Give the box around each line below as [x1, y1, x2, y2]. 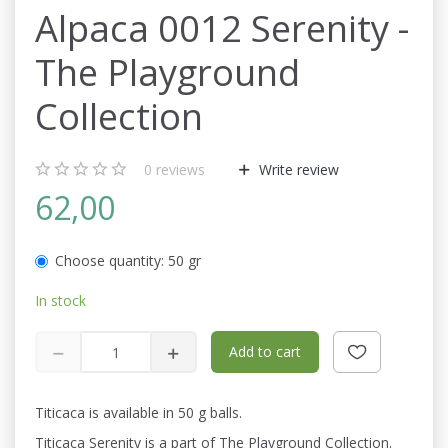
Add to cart [229, 342, 301, 362]
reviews [152, 160, 205, 180]
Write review [255, 160, 339, 180]
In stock [35, 291, 86, 311]
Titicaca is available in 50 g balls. [35, 403, 242, 423]
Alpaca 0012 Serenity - [35, 3, 409, 54]
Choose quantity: [55, 251, 164, 271]
